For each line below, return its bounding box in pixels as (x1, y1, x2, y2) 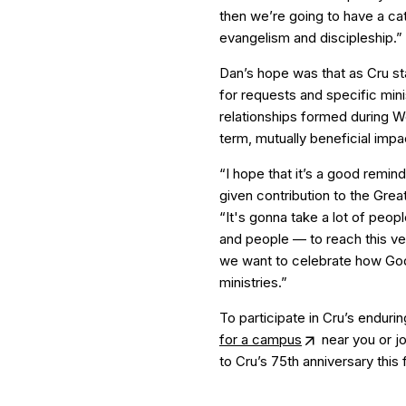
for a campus (219, 331, 302, 348)
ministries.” (219, 274, 287, 291)
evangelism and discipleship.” (219, 29, 402, 46)
